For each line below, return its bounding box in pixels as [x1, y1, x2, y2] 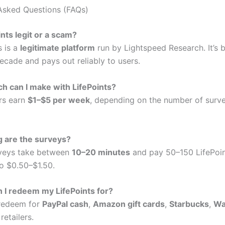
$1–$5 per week [28, 94, 90, 105]
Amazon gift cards [93, 199, 165, 209]
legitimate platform [20, 43, 95, 53]
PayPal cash [42, 199, 88, 209]
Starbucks [169, 199, 209, 209]
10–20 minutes [72, 147, 130, 157]
